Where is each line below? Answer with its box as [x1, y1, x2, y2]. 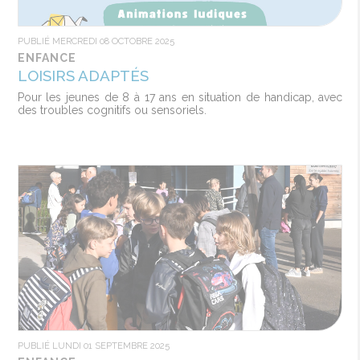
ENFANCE [17, 51, 76, 64]
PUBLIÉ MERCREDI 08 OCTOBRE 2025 [17, 35, 174, 47]
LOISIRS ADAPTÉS [17, 67, 149, 84]
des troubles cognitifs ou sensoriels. [17, 104, 207, 117]
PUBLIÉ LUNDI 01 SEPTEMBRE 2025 [17, 340, 170, 351]
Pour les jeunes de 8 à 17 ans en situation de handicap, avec [17, 91, 343, 104]
